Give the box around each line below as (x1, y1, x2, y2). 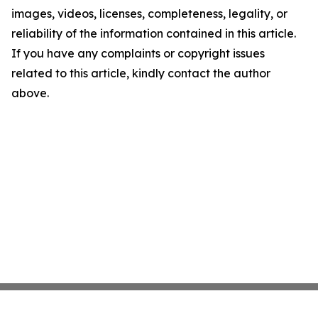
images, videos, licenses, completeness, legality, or (11, 6, 287, 21)
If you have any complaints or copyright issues (11, 46, 265, 61)
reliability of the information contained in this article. (11, 26, 296, 41)
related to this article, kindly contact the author (11, 66, 270, 81)
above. (11, 86, 49, 101)
